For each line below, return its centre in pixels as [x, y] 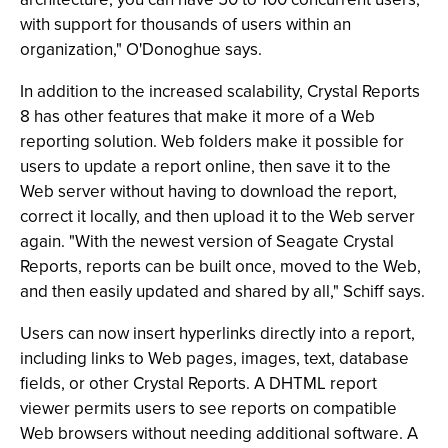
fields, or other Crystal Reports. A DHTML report [198, 383]
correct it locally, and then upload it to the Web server [217, 216]
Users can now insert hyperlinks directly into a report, [217, 333]
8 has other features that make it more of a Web [197, 116]
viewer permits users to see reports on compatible [208, 408]
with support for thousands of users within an [185, 24]
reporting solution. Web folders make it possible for [212, 141]
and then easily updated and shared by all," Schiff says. [222, 291]
